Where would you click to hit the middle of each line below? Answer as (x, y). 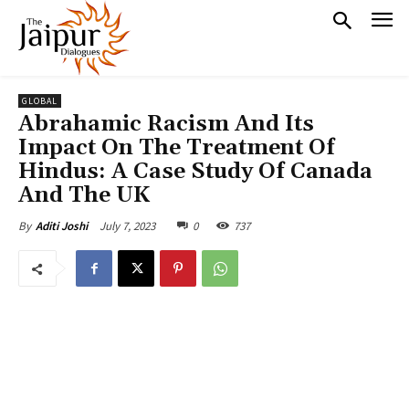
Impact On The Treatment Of (177, 148)
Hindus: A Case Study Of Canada (195, 172)
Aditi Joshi (62, 226)
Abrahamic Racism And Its (166, 125)
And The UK (84, 196)
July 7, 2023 (127, 225)
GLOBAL (40, 101)
